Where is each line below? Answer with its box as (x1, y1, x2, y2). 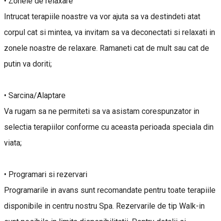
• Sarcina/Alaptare (4, 90, 66, 100)
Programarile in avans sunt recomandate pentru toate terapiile (4, 185, 216, 195)
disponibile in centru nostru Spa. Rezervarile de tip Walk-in (4, 201, 205, 211)
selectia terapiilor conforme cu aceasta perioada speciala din (4, 122, 214, 132)
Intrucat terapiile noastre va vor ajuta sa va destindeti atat (4, 11, 200, 21)
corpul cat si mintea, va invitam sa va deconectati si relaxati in (4, 27, 215, 37)
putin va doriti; (4, 59, 52, 69)
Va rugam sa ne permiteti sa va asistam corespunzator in (4, 106, 199, 116)
